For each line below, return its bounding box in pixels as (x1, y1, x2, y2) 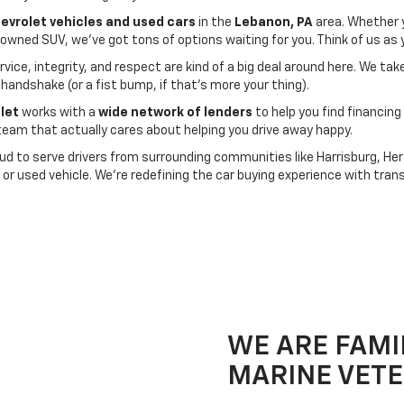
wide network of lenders (98, 106, 252, 119)
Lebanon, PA (234, 16, 313, 29)
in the (196, 16, 234, 29)
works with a (19, 106, 98, 119)
